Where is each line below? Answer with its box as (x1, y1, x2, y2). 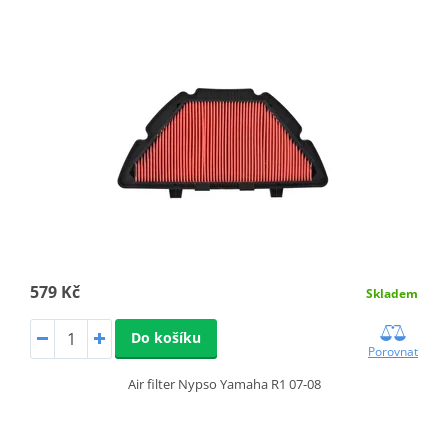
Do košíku (130, 327, 201, 347)
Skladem (366, 284, 419, 302)
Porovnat (368, 342, 419, 360)
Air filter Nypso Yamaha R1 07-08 (127, 374, 321, 393)
